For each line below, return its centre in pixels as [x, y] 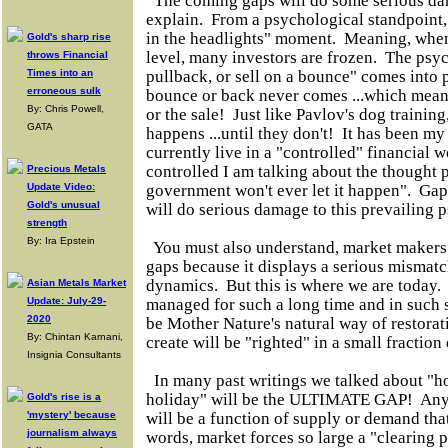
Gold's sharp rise [69, 36]
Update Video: [61, 186]
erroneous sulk [64, 90]
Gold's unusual [63, 204]
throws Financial [67, 54]
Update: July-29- [66, 300]
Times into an [60, 72]
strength [47, 222]
